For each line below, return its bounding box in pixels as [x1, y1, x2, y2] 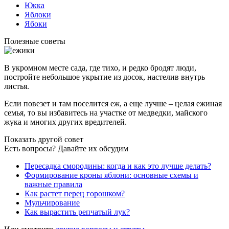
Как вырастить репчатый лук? [25, 207, 130, 216]
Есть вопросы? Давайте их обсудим [4, 144, 128, 153]
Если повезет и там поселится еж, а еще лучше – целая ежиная [4, 99, 222, 108]
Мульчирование [25, 198, 80, 207]
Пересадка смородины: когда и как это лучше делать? [25, 161, 211, 170]
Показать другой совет [4, 134, 83, 144]
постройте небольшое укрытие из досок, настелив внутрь [4, 72, 205, 81]
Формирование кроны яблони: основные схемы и [25, 170, 198, 179]
